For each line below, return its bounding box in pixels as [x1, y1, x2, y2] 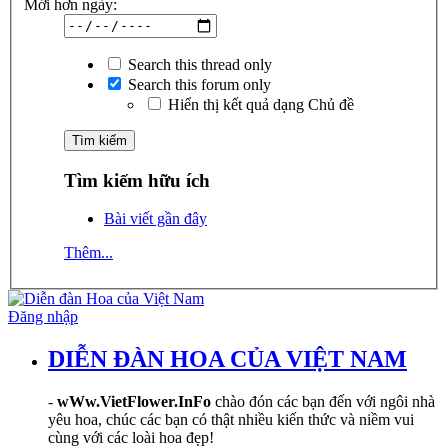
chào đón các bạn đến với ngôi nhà [211, 393, 435, 411]
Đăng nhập [8, 308, 78, 326]
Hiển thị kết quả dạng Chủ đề [164, 95, 354, 113]
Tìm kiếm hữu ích [64, 169, 210, 191]
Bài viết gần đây [104, 210, 207, 228]
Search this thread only [124, 55, 272, 73]
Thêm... [64, 244, 113, 262]
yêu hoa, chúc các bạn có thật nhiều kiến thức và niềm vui [48, 411, 414, 429]
